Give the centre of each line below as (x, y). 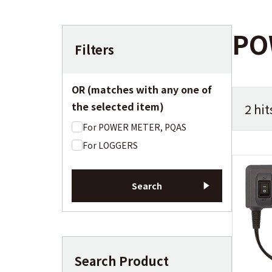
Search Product (122, 261)
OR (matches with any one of (142, 89)
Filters (94, 49)
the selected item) (118, 106)
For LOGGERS (110, 145)
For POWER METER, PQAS (134, 127)
